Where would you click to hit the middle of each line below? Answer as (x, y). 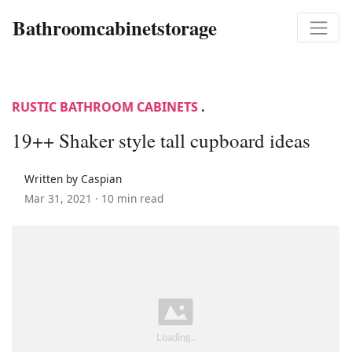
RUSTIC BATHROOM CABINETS (105, 106)
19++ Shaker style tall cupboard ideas (161, 140)
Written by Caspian (73, 178)
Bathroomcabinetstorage (115, 27)
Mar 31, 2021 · (63, 198)
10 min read (132, 198)
